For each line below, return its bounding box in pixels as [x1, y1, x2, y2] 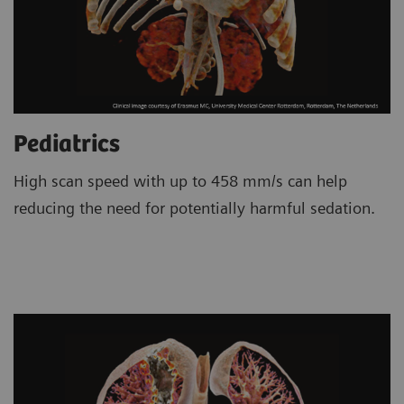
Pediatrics [14, 131, 120, 160]
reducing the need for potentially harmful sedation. [14, 198, 375, 218]
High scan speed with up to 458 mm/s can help [14, 171, 347, 191]
